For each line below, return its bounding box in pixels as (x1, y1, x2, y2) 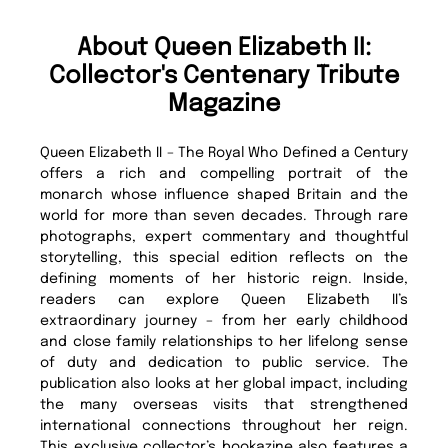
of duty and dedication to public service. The (40, 355, 408, 370)
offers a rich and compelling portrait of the (40, 166, 408, 181)
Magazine (167, 91, 281, 117)
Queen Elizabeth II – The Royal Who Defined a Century (40, 145, 408, 160)
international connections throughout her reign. (40, 418, 408, 433)
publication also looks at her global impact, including (40, 376, 408, 391)
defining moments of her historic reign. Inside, (40, 271, 408, 286)
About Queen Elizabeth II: (77, 35, 371, 61)
